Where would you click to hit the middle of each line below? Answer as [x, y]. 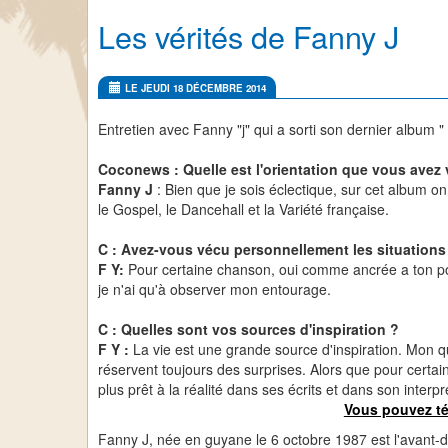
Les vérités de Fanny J [248, 36]
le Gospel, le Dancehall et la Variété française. [243, 209]
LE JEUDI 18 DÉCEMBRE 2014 [194, 88]
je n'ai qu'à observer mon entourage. [214, 289]
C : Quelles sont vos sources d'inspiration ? [248, 329]
